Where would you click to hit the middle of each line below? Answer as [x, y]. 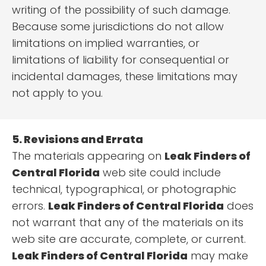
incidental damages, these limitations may [125, 77]
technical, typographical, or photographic [124, 189]
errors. [30, 206]
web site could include [160, 173]
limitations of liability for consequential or [121, 60]
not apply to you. [57, 93]
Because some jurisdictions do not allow [118, 27]
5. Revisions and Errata [77, 140]
